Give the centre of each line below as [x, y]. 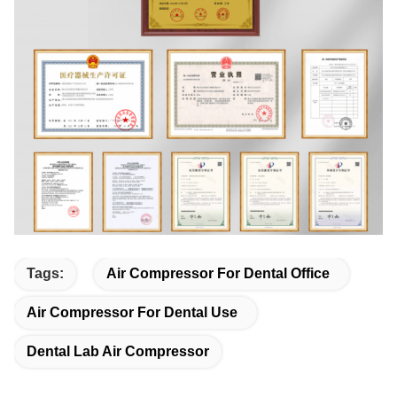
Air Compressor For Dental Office [218, 273]
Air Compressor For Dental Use [132, 312]
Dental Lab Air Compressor [118, 351]
